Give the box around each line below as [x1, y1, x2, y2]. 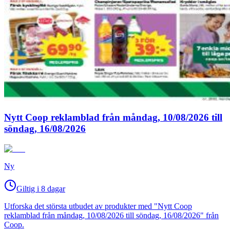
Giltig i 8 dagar [16, 184, 65, 193]
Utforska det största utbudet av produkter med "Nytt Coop [4, 201, 192, 210]
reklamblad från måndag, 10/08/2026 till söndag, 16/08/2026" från [4, 210, 219, 220]
